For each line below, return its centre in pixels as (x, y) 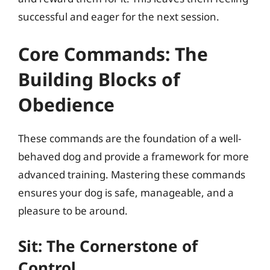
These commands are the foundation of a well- (130, 138)
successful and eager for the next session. (119, 17)
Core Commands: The (113, 54)
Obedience (66, 104)
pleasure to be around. (73, 210)
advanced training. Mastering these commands (132, 174)
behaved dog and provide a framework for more (133, 156)
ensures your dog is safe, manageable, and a (126, 192)
